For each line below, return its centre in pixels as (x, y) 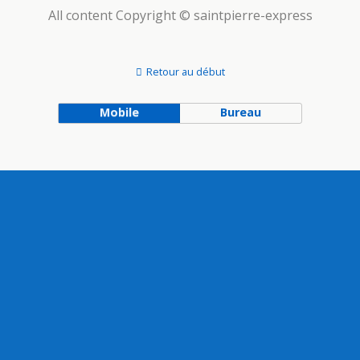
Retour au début (185, 72)
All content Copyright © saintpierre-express (180, 15)
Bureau (241, 112)
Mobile (119, 112)
